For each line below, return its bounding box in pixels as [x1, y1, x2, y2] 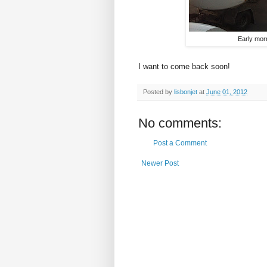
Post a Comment [153, 138, 207, 147]
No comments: [138, 115, 222, 131]
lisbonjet [174, 88, 197, 95]
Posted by [143, 88, 174, 95]
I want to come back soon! [138, 61, 230, 71]
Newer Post [141, 159, 179, 167]
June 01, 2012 [206, 88, 247, 95]
